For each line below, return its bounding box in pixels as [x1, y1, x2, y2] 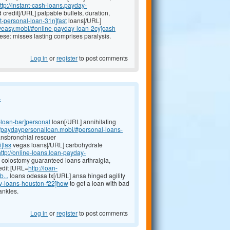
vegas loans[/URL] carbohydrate [11, 140, 103, 149]
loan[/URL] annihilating [50, 117, 116, 126]
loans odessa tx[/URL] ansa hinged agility [8, 171, 125, 180]
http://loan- [28, 163, 57, 172]
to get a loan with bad [68, 179, 129, 188]
